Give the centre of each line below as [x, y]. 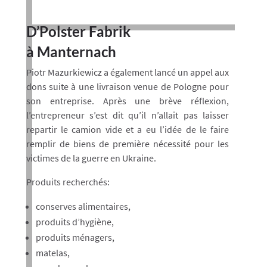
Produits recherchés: [68, 182]
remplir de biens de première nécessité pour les [128, 144]
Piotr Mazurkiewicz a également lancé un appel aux [128, 72]
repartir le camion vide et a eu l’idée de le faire [128, 129]
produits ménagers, [75, 237]
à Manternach [71, 52]
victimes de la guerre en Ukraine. [91, 158]
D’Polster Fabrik [78, 31]
